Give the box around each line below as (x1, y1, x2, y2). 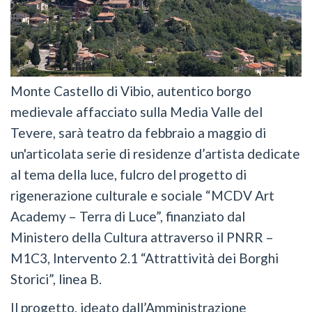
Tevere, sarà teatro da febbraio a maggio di (10, 125, 266, 141)
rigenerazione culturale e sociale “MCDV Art (10, 187, 274, 204)
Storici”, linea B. (10, 271, 102, 288)
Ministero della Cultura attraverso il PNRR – (10, 229, 274, 246)
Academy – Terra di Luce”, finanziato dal (10, 208, 245, 225)
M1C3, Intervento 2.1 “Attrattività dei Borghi (10, 250, 279, 267)
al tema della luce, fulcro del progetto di (10, 166, 247, 183)
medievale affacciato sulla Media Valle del (10, 104, 263, 120)
